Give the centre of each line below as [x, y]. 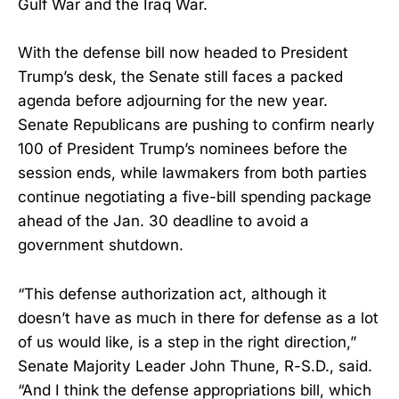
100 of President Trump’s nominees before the [183, 149]
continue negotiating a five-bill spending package [195, 197]
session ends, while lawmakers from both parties [192, 173]
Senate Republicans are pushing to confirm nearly [196, 125]
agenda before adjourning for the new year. [173, 101]
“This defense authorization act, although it [172, 293]
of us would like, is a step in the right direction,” [187, 342]
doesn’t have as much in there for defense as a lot [198, 318]
